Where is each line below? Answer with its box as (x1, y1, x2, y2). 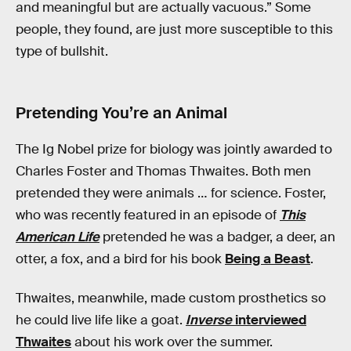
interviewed (232, 311, 306, 328)
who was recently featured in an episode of (16, 207, 280, 224)
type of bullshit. (16, 42, 108, 60)
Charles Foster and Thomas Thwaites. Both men (16, 163, 311, 180)
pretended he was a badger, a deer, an (100, 229, 335, 246)
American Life (16, 229, 100, 246)
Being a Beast (225, 251, 310, 268)
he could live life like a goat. (16, 311, 186, 328)
